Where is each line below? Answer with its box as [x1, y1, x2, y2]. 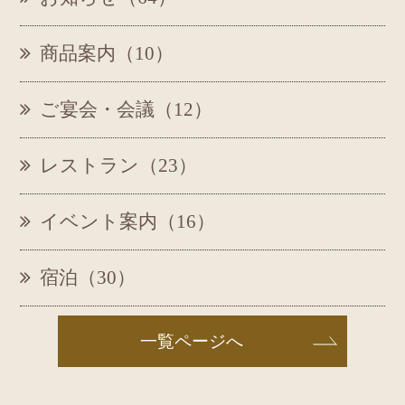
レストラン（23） [39, 154, 197, 176]
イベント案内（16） [39, 210, 215, 232]
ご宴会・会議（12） [39, 98, 212, 120]
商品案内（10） [39, 42, 174, 64]
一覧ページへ [139, 331, 243, 351]
